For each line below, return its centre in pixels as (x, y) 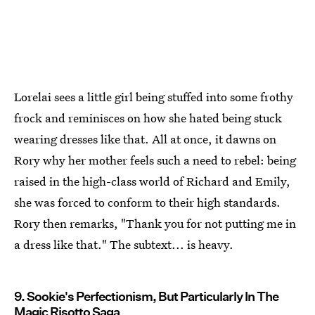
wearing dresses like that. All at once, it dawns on (145, 139)
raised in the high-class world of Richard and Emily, (152, 181)
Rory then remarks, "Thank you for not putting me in (155, 224)
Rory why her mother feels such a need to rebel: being (155, 160)
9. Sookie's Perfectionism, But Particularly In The (146, 297)
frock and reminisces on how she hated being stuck (148, 118)
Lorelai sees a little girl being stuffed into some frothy (154, 97)
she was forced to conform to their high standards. (147, 202)
